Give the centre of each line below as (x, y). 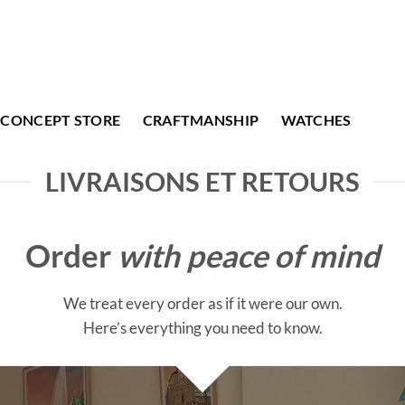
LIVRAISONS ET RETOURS (202, 181)
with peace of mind (249, 255)
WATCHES (316, 120)
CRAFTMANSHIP (201, 120)
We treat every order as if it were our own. (202, 303)
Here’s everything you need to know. (202, 327)
